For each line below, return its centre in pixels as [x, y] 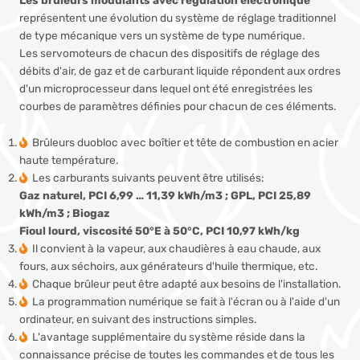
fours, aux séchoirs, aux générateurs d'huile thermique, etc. [168, 266]
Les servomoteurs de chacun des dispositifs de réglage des [170, 53]
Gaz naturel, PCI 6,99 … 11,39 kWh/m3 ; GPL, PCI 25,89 [165, 196]
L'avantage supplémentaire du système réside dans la [169, 337]
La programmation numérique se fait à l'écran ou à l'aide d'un [186, 302]
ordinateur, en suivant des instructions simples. [138, 319]
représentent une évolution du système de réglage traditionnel [178, 17]
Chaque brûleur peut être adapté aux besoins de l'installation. [186, 284]
